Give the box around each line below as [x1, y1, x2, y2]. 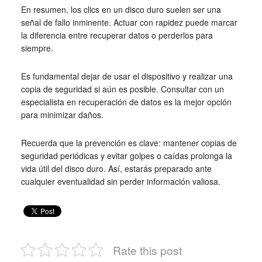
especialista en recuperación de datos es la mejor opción [20, 95, 232, 108]
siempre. [20, 42, 53, 54]
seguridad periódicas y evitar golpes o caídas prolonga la [20, 149, 232, 161]
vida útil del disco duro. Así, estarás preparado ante [20, 162, 212, 174]
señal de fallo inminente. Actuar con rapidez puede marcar [20, 16, 237, 28]
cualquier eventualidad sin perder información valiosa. [20, 175, 220, 187]
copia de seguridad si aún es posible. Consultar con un [20, 82, 224, 95]
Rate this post [112, 242, 182, 258]
